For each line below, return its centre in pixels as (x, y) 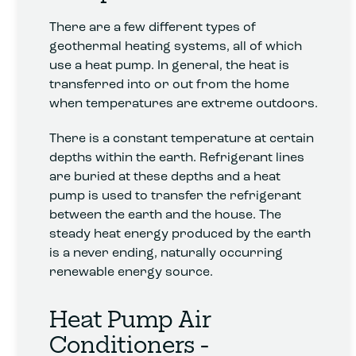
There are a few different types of (153, 27)
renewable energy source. (132, 271)
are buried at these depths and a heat (165, 176)
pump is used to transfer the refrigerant (176, 195)
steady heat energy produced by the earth (180, 233)
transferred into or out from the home (170, 84)
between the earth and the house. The (166, 214)
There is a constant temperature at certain (182, 138)
